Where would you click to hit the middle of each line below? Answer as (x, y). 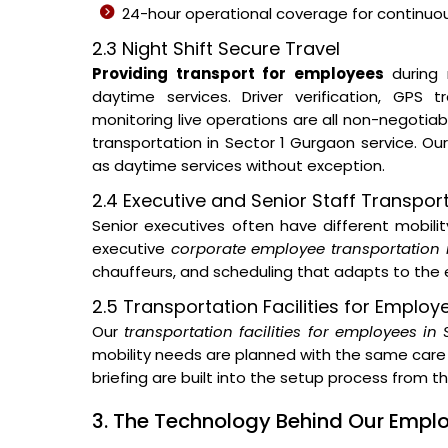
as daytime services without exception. (238, 165)
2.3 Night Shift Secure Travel (216, 48)
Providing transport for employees (238, 73)
